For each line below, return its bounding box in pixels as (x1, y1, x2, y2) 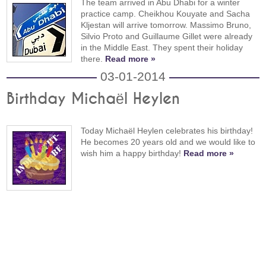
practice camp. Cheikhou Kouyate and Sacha (81, 8, 251, 18)
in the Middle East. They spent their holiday (81, 42, 243, 52)
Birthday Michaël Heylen (7, 91, 180, 107)
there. (81, 53, 106, 64)
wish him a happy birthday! (81, 148, 184, 158)
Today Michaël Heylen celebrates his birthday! (81, 125, 254, 135)
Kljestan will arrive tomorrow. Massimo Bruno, (81, 20, 252, 30)
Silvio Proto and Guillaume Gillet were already (81, 31, 253, 41)
